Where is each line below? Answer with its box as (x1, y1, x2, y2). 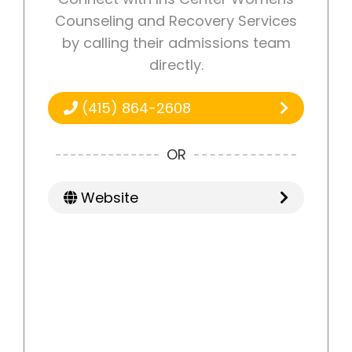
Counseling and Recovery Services (55, 11, 297, 31)
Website (77, 188, 138, 208)
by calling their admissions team (61, 33, 291, 53)
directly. (148, 55, 203, 75)
